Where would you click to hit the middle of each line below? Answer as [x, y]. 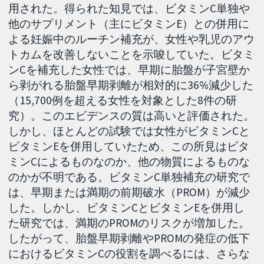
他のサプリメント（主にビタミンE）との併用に [129, 24]
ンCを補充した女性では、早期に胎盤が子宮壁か [129, 70]
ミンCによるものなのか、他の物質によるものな [129, 162]
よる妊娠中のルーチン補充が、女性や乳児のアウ [132, 39]
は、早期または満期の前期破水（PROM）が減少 [129, 192]
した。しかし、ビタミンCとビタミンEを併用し [127, 208]
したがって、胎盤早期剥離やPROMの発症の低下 [129, 238]
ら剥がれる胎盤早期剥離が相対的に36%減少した [131, 85]
